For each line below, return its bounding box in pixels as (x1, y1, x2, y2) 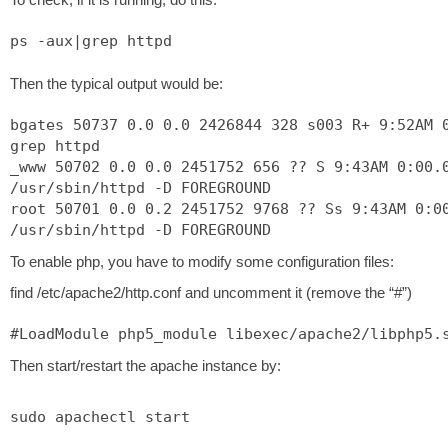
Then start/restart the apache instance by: (10, 357, 281, 374)
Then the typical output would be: (10, 75, 223, 92)
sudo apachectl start (10, 408, 190, 426)
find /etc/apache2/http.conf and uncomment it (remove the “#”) (10, 284, 412, 301)
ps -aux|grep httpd (10, 32, 172, 50)
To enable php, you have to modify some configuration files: (10, 253, 394, 270)
